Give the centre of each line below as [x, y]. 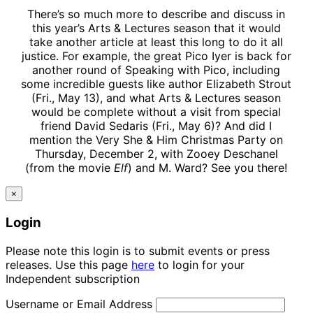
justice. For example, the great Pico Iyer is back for [156, 56]
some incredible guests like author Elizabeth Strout [156, 84]
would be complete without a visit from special [156, 112]
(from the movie [70, 168]
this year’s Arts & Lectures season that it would [156, 28]
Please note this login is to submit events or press [138, 250]
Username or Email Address [79, 304]
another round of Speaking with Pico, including [156, 70]
